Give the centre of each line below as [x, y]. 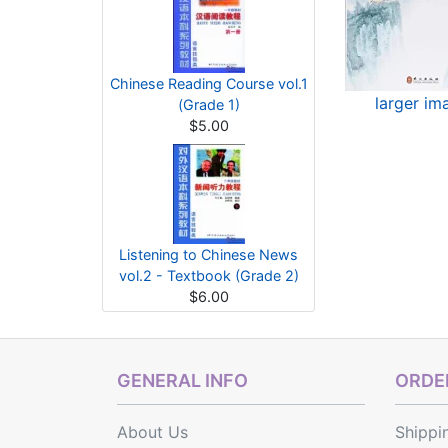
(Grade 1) [208, 104]
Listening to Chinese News [208, 254]
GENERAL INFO [182, 380]
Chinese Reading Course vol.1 [208, 83]
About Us [152, 432]
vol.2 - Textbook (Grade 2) [208, 275]
